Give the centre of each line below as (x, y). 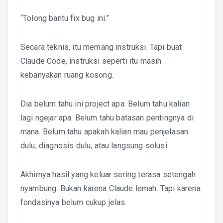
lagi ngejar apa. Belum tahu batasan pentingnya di (107, 118)
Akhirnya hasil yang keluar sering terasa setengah (108, 174)
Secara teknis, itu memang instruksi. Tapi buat (101, 47)
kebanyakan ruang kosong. (67, 75)
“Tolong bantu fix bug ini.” (65, 18)
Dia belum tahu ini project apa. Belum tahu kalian (105, 104)
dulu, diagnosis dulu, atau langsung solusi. (95, 146)
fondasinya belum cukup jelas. (74, 202)
